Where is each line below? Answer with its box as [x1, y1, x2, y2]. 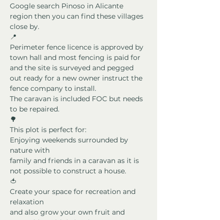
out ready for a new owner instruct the [10, 74, 144, 83]
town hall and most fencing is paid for [10, 53, 142, 62]
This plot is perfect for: [10, 125, 86, 135]
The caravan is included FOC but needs [10, 94, 145, 104]
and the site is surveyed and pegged [10, 63, 136, 73]
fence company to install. [10, 84, 96, 93]
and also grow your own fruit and [10, 208, 127, 217]
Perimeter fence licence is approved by [10, 43, 145, 52]
